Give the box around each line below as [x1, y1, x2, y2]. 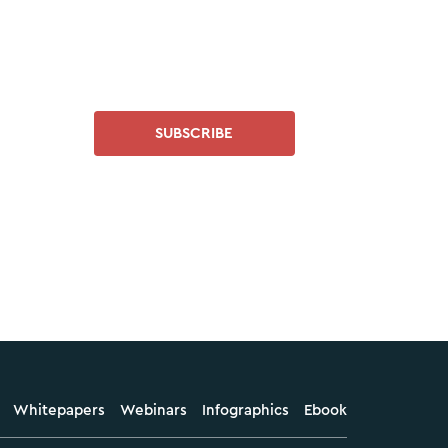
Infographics [202, 403, 290, 419]
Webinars [120, 403, 188, 419]
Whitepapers [13, 403, 106, 419]
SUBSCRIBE [155, 125, 234, 141]
